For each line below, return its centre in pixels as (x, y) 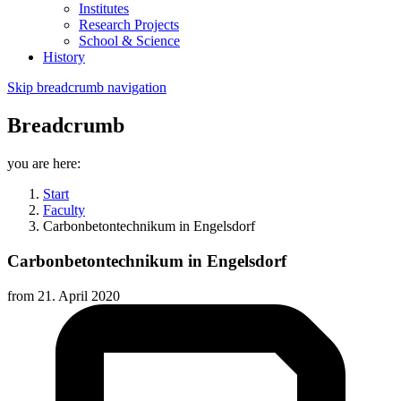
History (64, 57)
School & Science (129, 41)
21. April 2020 (79, 295)
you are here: (44, 164)
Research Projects (129, 25)
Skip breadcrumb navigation (87, 88)
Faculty (64, 210)
